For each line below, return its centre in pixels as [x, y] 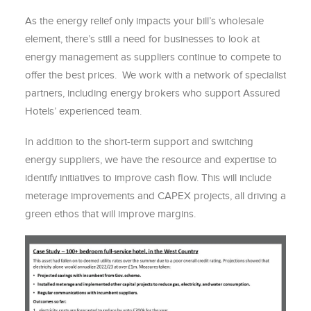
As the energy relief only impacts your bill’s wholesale [144, 21]
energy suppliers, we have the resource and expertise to [151, 160]
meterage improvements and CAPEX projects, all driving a [155, 196]
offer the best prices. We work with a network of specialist [155, 75]
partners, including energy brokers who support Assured [153, 93]
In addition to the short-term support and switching [139, 142]
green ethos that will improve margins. [110, 214]
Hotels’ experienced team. [83, 111]
